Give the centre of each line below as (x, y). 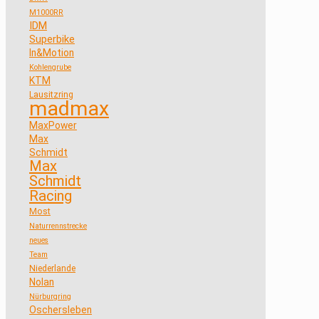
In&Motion (52, 52)
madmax (69, 108)
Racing (51, 195)
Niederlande (52, 268)
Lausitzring (51, 94)
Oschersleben (61, 309)
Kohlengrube (50, 67)
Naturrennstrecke (58, 226)
